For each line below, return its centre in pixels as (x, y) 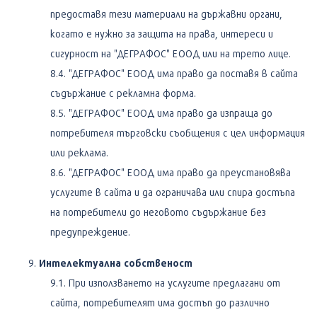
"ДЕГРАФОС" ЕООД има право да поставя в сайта (183, 73)
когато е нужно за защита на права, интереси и (162, 33)
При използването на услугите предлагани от (174, 282)
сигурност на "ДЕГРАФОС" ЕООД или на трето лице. (171, 53)
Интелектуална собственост (116, 263)
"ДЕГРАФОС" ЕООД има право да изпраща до (171, 113)
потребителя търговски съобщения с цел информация (178, 132)
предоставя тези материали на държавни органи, (166, 13)
